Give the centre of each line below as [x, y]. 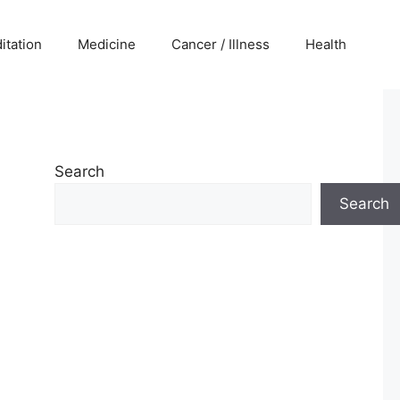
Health [326, 44]
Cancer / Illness [221, 44]
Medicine [107, 44]
